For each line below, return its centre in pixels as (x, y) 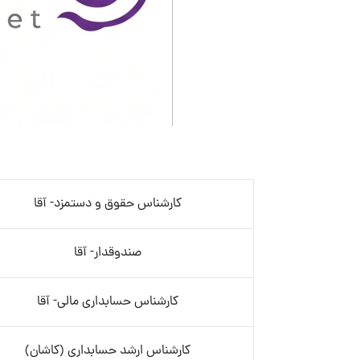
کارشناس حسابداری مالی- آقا (107, 302)
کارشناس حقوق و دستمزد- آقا (107, 204)
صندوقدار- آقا (107, 253)
